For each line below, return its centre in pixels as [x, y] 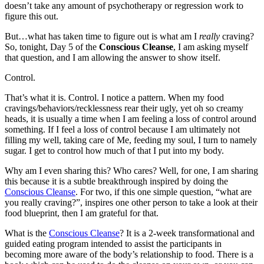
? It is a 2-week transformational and [187, 233]
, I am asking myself [211, 47]
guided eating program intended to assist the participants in [113, 244]
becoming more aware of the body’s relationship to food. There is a [129, 255]
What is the [27, 233]
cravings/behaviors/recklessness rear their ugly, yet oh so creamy [124, 108]
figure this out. [32, 16]
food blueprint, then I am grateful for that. [82, 213]
